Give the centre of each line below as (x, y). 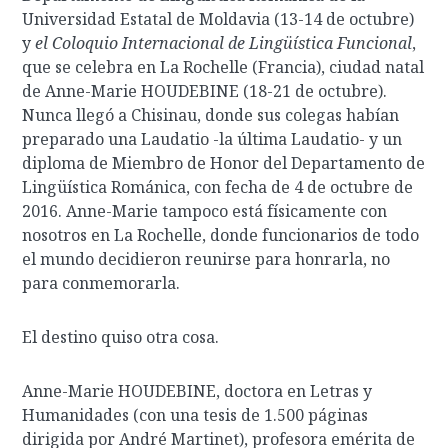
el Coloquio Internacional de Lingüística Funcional (224, 43)
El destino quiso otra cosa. (121, 337)
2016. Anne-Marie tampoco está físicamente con (205, 211)
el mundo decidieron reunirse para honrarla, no (206, 259)
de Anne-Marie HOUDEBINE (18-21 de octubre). (205, 91)
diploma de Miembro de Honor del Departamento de (224, 163)
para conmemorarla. (101, 283)
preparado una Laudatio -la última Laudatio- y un (212, 139)
